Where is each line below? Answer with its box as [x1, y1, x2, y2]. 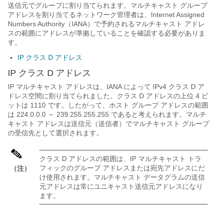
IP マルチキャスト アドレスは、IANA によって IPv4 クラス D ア [8, 82, 204, 91]
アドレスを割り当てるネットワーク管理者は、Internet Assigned [8, 10, 204, 18]
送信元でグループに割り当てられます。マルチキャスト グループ [8, 1, 207, 9]
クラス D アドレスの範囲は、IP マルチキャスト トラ [39, 154, 201, 163]
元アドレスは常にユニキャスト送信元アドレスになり [39, 182, 203, 190]
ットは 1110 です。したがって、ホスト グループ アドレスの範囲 [8, 101, 208, 109]
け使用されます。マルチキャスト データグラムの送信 [39, 173, 205, 181]
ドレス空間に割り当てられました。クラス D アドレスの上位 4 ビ [8, 91, 208, 100]
